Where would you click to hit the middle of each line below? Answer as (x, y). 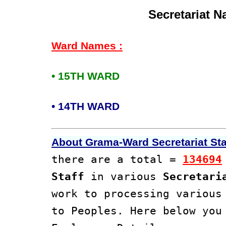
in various (124, 177)
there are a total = (117, 159)
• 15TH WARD (86, 76)
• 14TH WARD (86, 107)
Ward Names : (87, 46)
